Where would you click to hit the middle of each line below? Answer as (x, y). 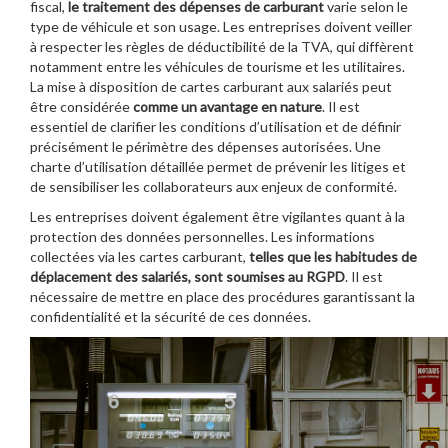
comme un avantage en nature (227, 106)
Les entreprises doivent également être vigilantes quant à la (217, 216)
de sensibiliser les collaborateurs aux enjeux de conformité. (213, 186)
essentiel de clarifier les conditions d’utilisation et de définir (215, 126)
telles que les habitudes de (333, 256)
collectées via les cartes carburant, (139, 256)
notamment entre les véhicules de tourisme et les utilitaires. (217, 66)
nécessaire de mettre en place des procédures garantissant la (222, 296)
